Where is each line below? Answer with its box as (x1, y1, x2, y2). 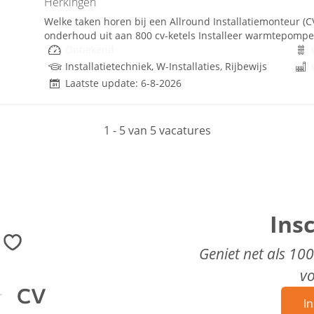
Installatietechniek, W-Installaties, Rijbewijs (65, 60, 267, 73)
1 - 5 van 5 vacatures (103, 123, 211, 138)
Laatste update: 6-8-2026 (65, 76, 182, 90)
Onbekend (65, 43, 114, 56)
